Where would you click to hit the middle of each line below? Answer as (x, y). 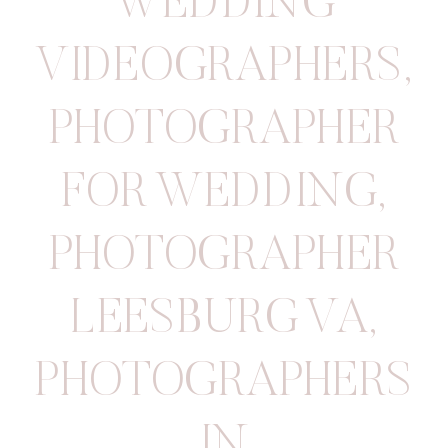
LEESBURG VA (219, 320)
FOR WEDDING (219, 194)
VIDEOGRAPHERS (219, 68)
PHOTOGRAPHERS (224, 383)
